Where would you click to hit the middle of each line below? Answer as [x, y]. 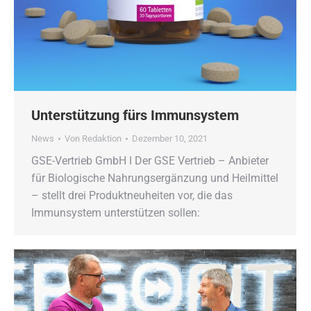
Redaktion [102, 138]
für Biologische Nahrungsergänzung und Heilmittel [155, 178]
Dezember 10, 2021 [170, 138]
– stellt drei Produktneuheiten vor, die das [132, 195]
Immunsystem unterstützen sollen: [116, 213]
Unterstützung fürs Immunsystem [135, 115]
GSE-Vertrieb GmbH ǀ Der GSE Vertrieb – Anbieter [150, 161]
